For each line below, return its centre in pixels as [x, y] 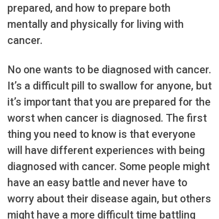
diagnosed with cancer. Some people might [109, 166]
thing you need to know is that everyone [101, 134]
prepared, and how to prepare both [89, 8]
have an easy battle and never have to [97, 182]
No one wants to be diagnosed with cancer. [109, 69]
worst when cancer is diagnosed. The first [107, 118]
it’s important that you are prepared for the [109, 102]
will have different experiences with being [106, 150]
